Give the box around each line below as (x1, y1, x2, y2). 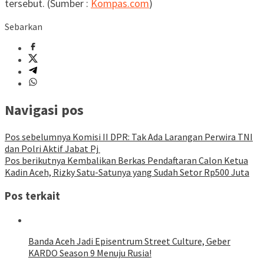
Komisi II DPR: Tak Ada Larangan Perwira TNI (71, 131, 253, 143)
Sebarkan (5, 21, 42, 33)
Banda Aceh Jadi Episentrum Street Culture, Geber (28, 235, 230, 247)
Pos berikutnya (5, 154, 65, 167)
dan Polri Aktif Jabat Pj (5, 143, 100, 155)
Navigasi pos (5, 101, 84, 120)
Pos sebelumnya (5, 131, 71, 143)
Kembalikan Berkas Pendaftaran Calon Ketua (65, 154, 248, 167)
